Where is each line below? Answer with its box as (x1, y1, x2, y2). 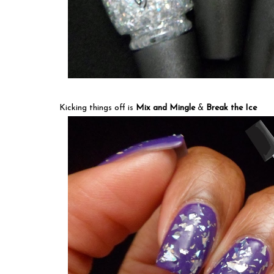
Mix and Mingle (136, 103, 198, 113)
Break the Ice (206, 103, 257, 113)
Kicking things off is (59, 103, 136, 113)
